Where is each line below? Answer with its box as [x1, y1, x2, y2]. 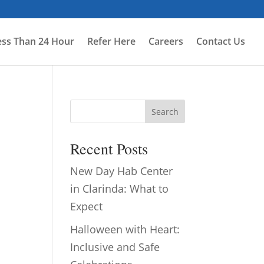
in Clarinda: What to [70, 181, 169, 196]
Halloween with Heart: [70, 222, 180, 236]
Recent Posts [70, 138, 148, 159]
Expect [70, 199, 103, 213]
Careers [148, 35, 183, 48]
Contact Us [196, 35, 245, 48]
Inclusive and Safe [70, 240, 160, 254]
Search [151, 105, 179, 117]
